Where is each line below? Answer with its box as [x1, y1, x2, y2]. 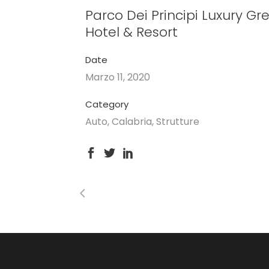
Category [85, 98, 128, 110]
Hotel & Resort [85, 23, 178, 41]
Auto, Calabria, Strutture [85, 115, 199, 128]
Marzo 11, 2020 [85, 70, 150, 84]
